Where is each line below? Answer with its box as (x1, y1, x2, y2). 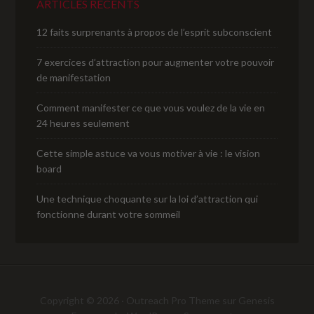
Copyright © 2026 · (39, 294, 126, 307)
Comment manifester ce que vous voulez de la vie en (36, 102, 266, 114)
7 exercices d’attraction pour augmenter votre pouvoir (36, 56, 275, 69)
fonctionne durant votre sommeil (36, 208, 181, 221)
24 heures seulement (36, 117, 130, 130)
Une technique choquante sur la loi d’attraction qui (36, 193, 259, 205)
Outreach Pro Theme (125, 294, 220, 307)
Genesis (238, 294, 275, 307)
